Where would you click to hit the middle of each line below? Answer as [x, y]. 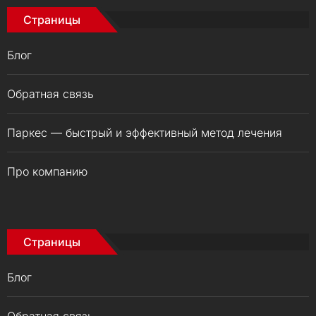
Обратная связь [50, 94]
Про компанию [47, 171]
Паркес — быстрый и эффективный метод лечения [145, 133]
